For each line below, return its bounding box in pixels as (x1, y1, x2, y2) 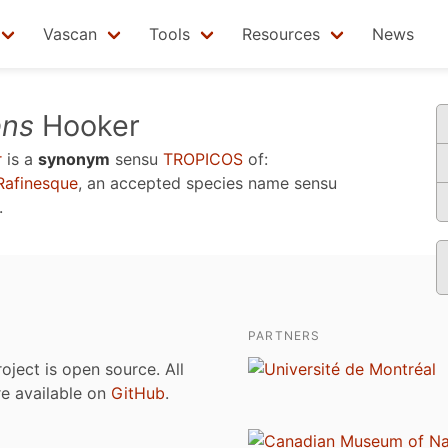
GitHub (111, 383, 165, 403)
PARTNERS (248, 328, 321, 343)
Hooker (34, 108, 140, 143)
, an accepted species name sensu (78, 173, 337, 193)
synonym (38, 149, 110, 169)
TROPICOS (163, 149, 243, 169)
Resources (242, 24, 320, 44)
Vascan (43, 24, 97, 44)
